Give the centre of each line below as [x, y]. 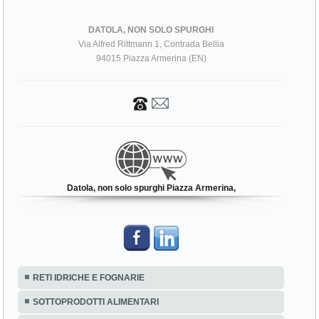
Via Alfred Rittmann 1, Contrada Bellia [151, 53]
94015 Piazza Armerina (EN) [151, 67]
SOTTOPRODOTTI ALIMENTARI [96, 311]
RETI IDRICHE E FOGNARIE [89, 287]
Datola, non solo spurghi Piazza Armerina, [151, 197]
